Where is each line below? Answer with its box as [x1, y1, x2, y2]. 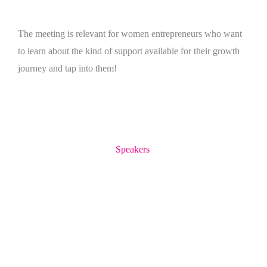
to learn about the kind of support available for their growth [18, 46, 240, 57]
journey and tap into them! [18, 63, 117, 74]
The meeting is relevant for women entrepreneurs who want [18, 29, 242, 39]
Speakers [115, 144, 150, 155]
